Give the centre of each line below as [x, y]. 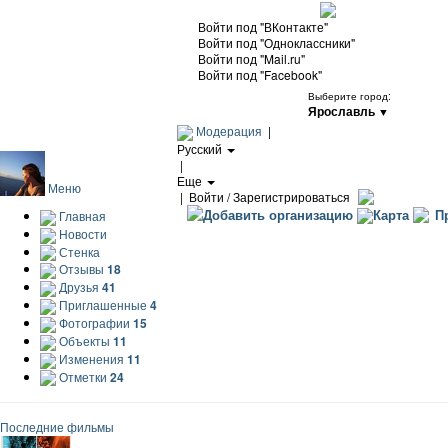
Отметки [83, 376]
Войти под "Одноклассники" [276, 42]
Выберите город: [349, 95]
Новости [81, 233]
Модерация [229, 130]
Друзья [79, 287]
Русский [201, 148]
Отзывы [81, 269]
